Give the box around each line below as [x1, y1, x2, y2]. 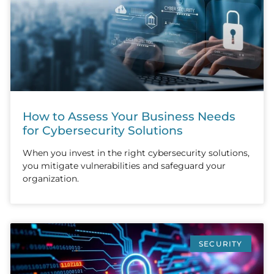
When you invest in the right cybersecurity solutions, [23, 147, 250, 158]
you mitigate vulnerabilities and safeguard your [23, 160, 226, 171]
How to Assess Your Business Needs [23, 108, 235, 124]
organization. [23, 172, 79, 184]
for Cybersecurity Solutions [23, 122, 183, 138]
